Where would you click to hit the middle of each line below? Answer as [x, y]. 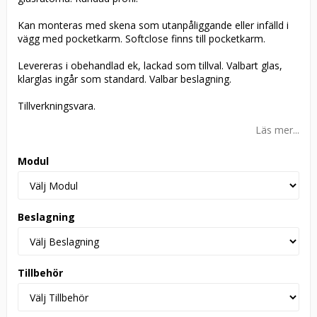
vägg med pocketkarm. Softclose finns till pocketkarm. [142, 39]
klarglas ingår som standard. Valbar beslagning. [125, 79]
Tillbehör [40, 273]
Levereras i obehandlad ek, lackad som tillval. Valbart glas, [150, 66]
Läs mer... [277, 130]
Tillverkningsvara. [57, 106]
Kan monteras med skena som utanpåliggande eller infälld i [153, 25]
